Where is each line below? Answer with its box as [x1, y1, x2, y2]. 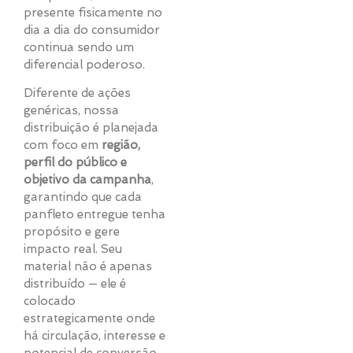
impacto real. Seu [24, 242, 122, 257]
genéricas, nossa [24, 103, 119, 118]
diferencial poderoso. [24, 58, 145, 72]
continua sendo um [24, 40, 134, 54]
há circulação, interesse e [24, 329, 165, 344]
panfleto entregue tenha [24, 207, 165, 222]
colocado [24, 294, 76, 309]
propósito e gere [24, 225, 120, 240]
